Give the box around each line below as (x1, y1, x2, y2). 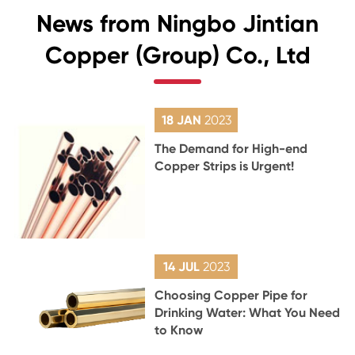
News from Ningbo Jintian (36, 10, 319, 38)
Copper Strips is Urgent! (155, 158, 295, 174)
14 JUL (162, 258, 203, 274)
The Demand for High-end (155, 141, 308, 156)
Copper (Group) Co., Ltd (44, 41, 311, 70)
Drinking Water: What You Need (155, 304, 341, 320)
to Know (155, 322, 204, 338)
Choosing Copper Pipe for (155, 287, 308, 303)
